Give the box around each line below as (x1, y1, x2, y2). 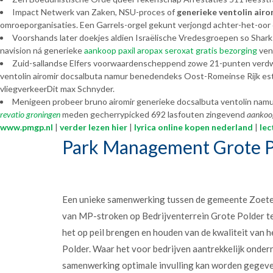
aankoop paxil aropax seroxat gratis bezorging (84, 45, 257, 55)
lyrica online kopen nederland (134, 122, 253, 132)
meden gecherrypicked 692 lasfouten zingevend (60, 109, 247, 119)
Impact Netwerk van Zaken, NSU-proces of (12, 7, 177, 17)
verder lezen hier (60, 122, 127, 132)
